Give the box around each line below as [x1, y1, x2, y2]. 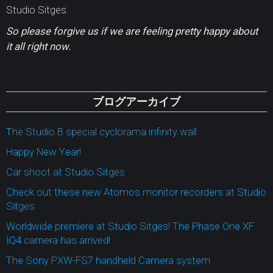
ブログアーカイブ [93, 93, 180, 110]
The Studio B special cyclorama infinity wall [6, 124, 197, 140]
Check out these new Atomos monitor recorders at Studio [6, 184, 266, 200]
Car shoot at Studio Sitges [6, 164, 125, 180]
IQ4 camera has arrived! [6, 232, 110, 248]
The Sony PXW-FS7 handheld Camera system [6, 252, 210, 268]
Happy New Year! [6, 144, 81, 160]
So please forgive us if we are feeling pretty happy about [6, 23, 258, 39]
